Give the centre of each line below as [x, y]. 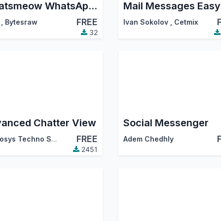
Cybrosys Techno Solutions [54, 139]
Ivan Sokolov [146, 22]
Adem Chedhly [148, 139]
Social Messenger [166, 123]
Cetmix [186, 22]
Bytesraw [21, 22]
